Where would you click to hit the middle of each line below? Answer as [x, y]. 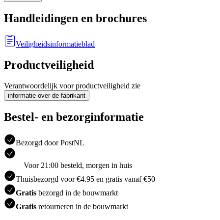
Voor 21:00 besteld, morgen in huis [78, 165]
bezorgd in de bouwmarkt [77, 192]
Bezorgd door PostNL [50, 142]
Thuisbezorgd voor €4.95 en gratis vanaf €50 [85, 179]
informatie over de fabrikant [47, 95]
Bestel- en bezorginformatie [74, 117]
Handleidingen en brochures [75, 18]
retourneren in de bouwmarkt [82, 206]
